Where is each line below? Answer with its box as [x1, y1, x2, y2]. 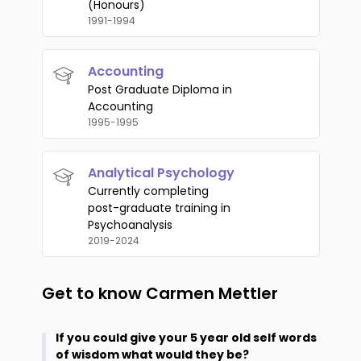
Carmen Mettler [145, 282, 278, 305]
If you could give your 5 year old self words [55, 330, 317, 346]
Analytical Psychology [87, 164, 234, 182]
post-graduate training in [87, 200, 230, 216]
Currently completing [87, 183, 209, 199]
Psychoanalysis [87, 217, 172, 233]
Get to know [41, 282, 146, 305]
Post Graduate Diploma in [87, 81, 232, 98]
